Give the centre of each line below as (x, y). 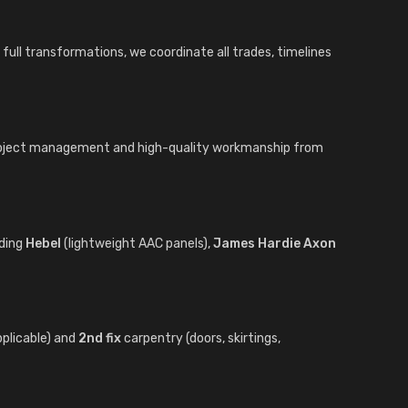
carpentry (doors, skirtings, (201, 339)
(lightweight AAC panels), (137, 243)
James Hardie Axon (275, 243)
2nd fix (100, 339)
